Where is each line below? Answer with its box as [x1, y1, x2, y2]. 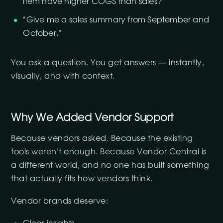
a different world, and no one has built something [11, 161, 210, 169]
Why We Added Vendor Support [11, 112, 174, 123]
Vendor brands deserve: [11, 197, 109, 205]
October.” [23, 29, 62, 37]
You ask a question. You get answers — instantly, [11, 59, 205, 67]
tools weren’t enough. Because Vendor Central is [11, 148, 207, 156]
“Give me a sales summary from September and [23, 16, 209, 24]
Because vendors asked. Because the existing [11, 134, 193, 142]
